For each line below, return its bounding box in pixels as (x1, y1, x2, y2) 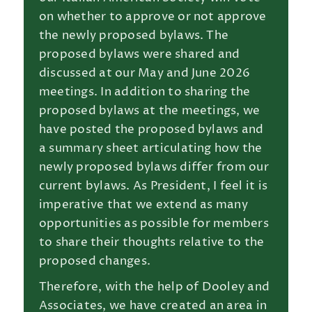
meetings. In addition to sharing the (38, 84, 251, 100)
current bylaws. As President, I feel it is (38, 178, 268, 194)
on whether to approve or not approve (38, 8, 267, 25)
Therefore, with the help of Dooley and (38, 279, 270, 295)
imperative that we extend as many (38, 196, 248, 213)
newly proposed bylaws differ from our (38, 159, 269, 175)
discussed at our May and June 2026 (38, 65, 251, 81)
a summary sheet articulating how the (38, 140, 263, 157)
